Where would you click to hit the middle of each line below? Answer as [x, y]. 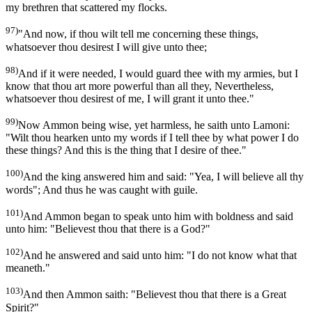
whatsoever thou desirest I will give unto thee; [106, 47]
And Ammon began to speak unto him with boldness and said [158, 216]
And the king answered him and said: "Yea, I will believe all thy [163, 177]
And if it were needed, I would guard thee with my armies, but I [158, 73]
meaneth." [28, 268]
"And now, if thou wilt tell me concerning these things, [138, 34]
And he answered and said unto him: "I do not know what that [160, 256]
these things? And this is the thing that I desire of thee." [126, 150]
